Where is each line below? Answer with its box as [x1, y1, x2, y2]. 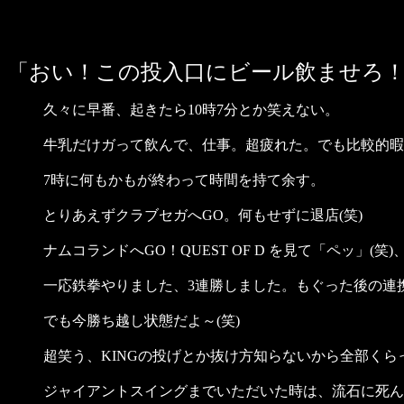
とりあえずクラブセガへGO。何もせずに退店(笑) [43, 207, 363, 223]
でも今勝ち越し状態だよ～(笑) [43, 313, 240, 328]
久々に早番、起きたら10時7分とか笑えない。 [43, 102, 339, 117]
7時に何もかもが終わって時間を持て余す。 [43, 172, 325, 188]
